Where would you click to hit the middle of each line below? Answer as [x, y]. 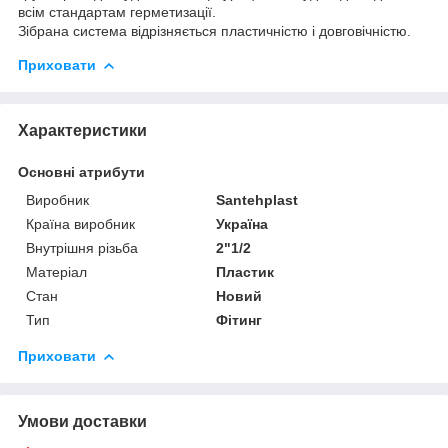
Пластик [245, 271]
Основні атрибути [81, 171]
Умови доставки [82, 421]
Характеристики [82, 130]
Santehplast [257, 199]
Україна [242, 223]
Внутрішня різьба [82, 247]
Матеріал [56, 271]
